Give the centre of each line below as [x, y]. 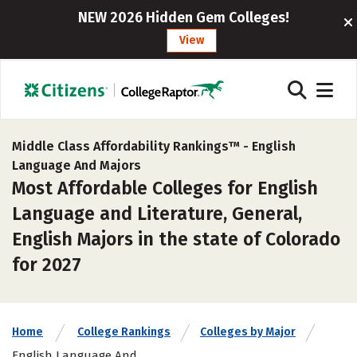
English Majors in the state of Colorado [176, 239]
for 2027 [47, 265]
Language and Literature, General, [157, 214]
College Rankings [124, 332]
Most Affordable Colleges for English [165, 188]
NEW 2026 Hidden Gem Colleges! [184, 18]
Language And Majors [76, 165]
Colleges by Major [248, 332]
